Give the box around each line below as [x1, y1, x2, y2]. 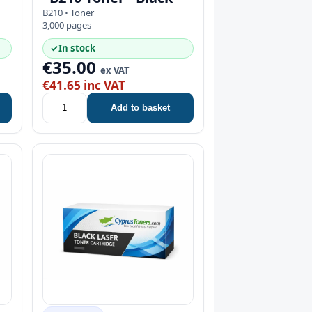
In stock [58, 41, 95, 54]
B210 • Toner [42, 6, 94, 19]
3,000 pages [42, 18, 91, 31]
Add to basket [110, 102, 170, 114]
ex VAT [100, 63, 130, 77]
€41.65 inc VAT [42, 77, 125, 93]
